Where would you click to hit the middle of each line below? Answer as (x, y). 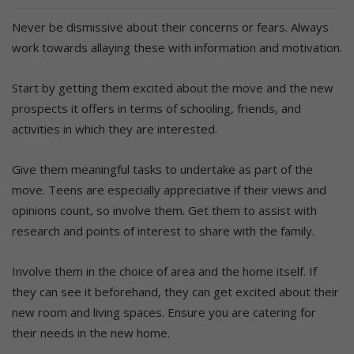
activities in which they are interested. (115, 128)
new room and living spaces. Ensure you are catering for (164, 312)
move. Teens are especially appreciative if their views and (169, 189)
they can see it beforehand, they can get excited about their (175, 291)
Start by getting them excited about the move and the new (173, 87)
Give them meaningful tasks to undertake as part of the (162, 169)
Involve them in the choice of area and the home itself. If (164, 271)
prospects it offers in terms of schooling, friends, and (156, 108)
